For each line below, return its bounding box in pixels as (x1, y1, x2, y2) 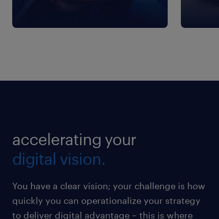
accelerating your (12, 130, 136, 148)
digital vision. (12, 150, 105, 168)
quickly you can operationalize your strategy (12, 195, 200, 206)
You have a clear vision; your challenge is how (12, 180, 205, 191)
